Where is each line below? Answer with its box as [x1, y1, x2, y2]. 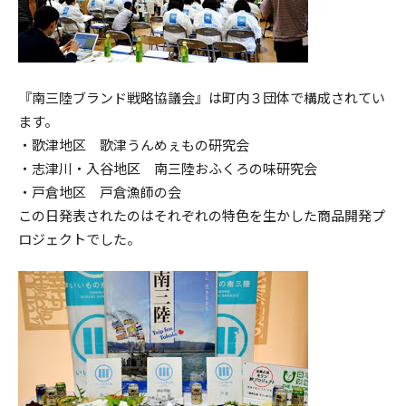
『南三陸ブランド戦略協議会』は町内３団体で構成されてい [18, 87, 385, 107]
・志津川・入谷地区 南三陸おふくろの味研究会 [18, 158, 317, 178]
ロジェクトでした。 [18, 228, 140, 248]
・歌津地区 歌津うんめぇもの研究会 [18, 134, 263, 154]
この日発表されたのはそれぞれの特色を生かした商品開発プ [18, 205, 385, 225]
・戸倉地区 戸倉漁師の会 [18, 181, 181, 201]
